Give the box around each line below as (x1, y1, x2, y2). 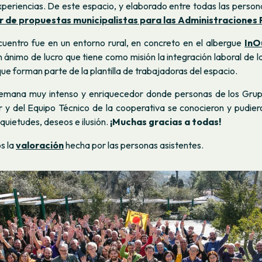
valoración (16, 139, 64, 151)
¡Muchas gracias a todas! (110, 116, 221, 128)
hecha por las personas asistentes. (64, 139, 204, 151)
